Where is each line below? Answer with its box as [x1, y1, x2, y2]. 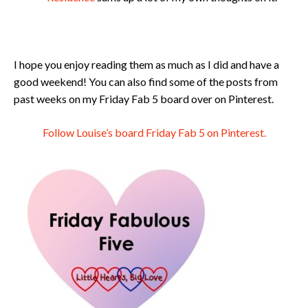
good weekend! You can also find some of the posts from [14, 75, 278, 88]
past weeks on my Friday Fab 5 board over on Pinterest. [14, 92, 274, 105]
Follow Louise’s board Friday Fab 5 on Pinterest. [42, 126, 266, 139]
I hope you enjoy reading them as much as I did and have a [14, 58, 279, 71]
